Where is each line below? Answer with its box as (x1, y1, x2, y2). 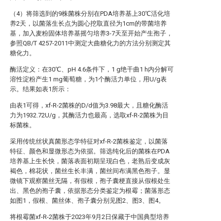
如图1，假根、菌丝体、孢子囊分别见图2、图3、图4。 (10, 197, 165, 204)
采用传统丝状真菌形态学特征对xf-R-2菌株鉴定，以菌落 (10, 138, 168, 145)
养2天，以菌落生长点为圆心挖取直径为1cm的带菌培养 (10, 20, 167, 27)
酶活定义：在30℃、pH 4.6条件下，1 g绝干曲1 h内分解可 (10, 66, 174, 73)
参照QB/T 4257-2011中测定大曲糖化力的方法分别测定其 (10, 39, 171, 47)
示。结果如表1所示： (10, 85, 71, 93)
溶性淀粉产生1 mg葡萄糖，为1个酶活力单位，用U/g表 (10, 75, 167, 83)
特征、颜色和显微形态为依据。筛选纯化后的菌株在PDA (10, 147, 170, 155)
